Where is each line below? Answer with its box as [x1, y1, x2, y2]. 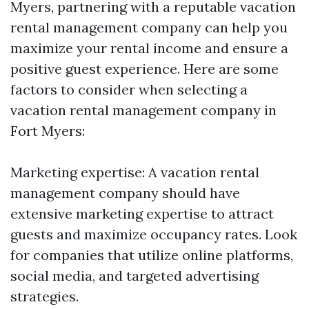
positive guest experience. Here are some [10, 60, 279, 77]
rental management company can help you [10, 19, 288, 36]
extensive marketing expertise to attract [10, 205, 274, 222]
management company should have [10, 184, 240, 201]
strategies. [10, 288, 79, 305]
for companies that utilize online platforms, [10, 246, 293, 263]
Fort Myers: [10, 122, 85, 139]
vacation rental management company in [10, 101, 277, 119]
